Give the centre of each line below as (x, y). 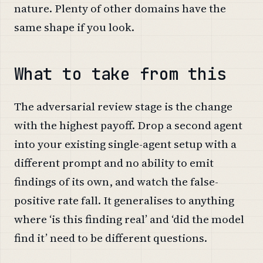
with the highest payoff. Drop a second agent (128, 125)
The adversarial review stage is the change (123, 106)
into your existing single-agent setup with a (125, 144)
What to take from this (120, 73)
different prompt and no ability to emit (114, 162)
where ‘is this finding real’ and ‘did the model (129, 219)
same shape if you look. (74, 27)
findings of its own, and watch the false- (116, 181)
